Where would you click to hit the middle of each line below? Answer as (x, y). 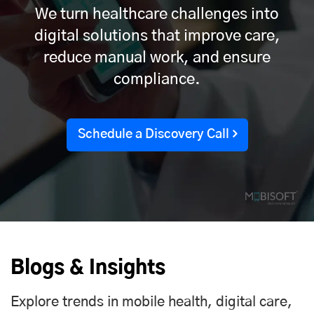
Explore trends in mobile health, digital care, (151, 302)
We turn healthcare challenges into (157, 14)
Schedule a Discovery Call (153, 134)
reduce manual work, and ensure (157, 57)
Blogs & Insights (88, 268)
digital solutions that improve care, (157, 35)
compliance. (157, 79)
